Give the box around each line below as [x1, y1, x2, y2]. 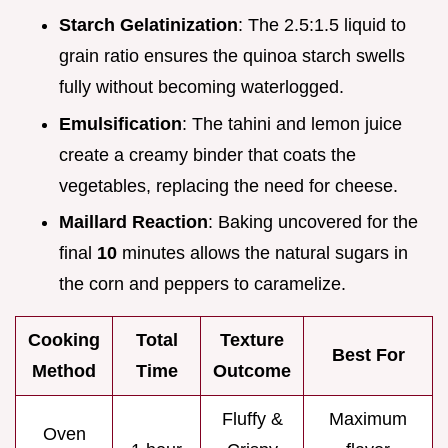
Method [32, 361, 96, 382]
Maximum [329, 409, 407, 430]
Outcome [213, 361, 291, 382]
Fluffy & [221, 409, 283, 430]
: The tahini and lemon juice [182, 113, 402, 134]
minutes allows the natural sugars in [117, 243, 408, 264]
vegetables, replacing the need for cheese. [59, 175, 398, 196]
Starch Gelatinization [59, 15, 238, 36]
